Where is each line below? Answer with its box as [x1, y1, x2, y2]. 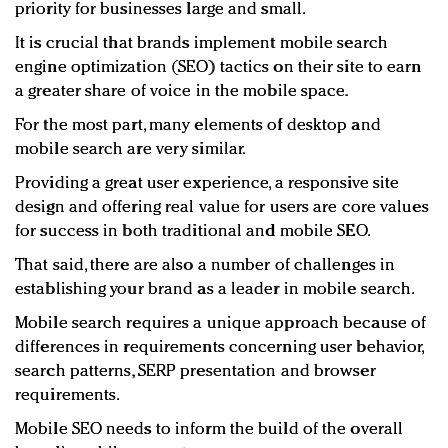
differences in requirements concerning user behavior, [15, 339, 424, 357]
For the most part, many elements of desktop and [15, 117, 381, 135]
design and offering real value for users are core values [15, 199, 429, 217]
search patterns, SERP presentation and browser [15, 363, 376, 381]
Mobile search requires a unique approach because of [15, 315, 427, 333]
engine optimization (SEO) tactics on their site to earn [15, 59, 422, 77]
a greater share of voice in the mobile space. [15, 83, 349, 101]
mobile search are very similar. [15, 141, 247, 159]
